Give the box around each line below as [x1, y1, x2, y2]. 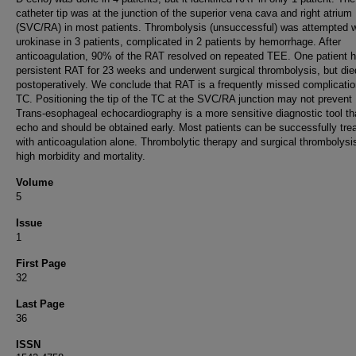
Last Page [16, 298, 64, 310]
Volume [16, 176, 53, 188]
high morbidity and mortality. [16, 150, 145, 162]
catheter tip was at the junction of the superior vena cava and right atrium [16, 7, 352, 19]
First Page [16, 257, 66, 269]
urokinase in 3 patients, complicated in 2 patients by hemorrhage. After [16, 36, 341, 48]
